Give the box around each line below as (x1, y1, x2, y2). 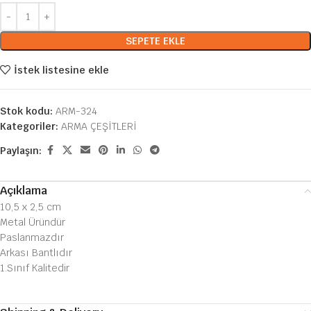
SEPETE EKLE (126, 35, 185, 48)
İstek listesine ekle (13, 63, 109, 76)
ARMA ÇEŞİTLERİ (61, 120, 137, 133)
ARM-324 (56, 105, 97, 118)
